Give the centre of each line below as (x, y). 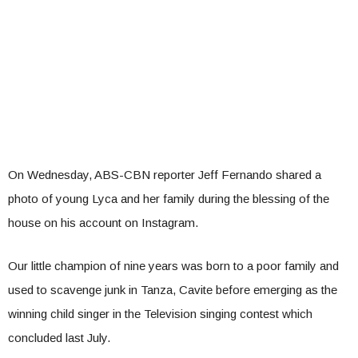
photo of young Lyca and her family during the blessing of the (169, 199)
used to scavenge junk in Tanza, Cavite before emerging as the (173, 290)
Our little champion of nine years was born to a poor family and (173, 266)
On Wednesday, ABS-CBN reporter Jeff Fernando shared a (165, 175)
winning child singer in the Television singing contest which (160, 314)
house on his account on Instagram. (103, 223)
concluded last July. (59, 338)
